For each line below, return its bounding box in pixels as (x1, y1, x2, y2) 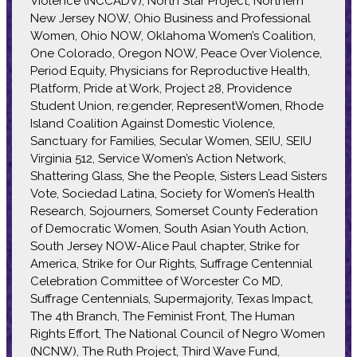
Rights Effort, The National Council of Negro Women (29, 326, 325, 341)
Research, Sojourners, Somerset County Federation (29, 203, 318, 218)
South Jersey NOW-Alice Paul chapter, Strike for (29, 238, 300, 253)
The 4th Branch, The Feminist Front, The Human (29, 308, 295, 324)
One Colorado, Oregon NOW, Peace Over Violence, (29, 45, 322, 61)
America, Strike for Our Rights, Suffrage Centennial (29, 256, 312, 271)
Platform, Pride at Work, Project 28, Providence (29, 80, 292, 96)
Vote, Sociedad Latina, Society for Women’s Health (29, 186, 315, 201)
